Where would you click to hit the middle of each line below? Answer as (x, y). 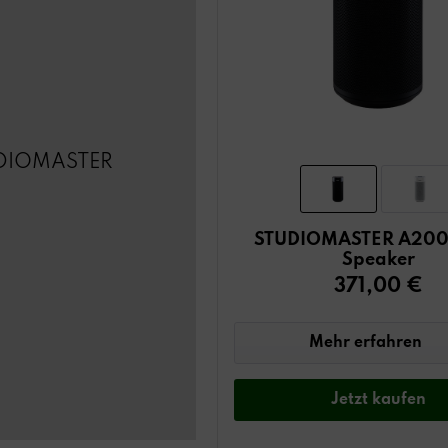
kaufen (399, 399)
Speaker (379, 259)
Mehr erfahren (366, 342)
